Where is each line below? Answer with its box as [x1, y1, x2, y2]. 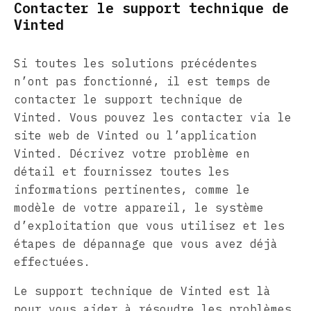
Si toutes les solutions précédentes [14, 56, 257, 70]
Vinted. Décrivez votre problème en [14, 146, 250, 160]
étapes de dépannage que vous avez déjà [14, 236, 278, 251]
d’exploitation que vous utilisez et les [14, 218, 285, 233]
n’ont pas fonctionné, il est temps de [14, 74, 271, 88]
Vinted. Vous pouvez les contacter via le [14, 110, 292, 124]
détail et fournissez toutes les [14, 164, 229, 178]
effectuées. [14, 254, 90, 269]
